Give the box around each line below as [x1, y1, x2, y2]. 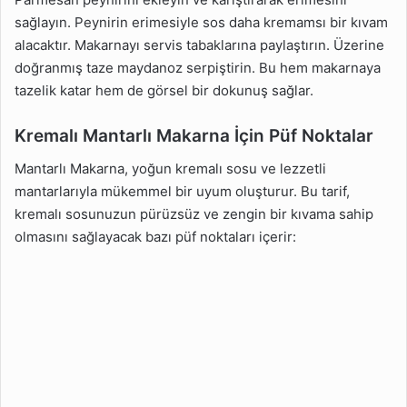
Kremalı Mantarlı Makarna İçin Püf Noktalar [15, 125, 373, 147]
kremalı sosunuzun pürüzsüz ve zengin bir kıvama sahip [15, 204, 373, 223]
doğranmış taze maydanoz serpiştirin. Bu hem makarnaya [15, 59, 381, 77]
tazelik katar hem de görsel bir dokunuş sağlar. [15, 82, 313, 100]
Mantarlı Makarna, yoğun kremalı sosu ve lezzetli [15, 159, 326, 177]
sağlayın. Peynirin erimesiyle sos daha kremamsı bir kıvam [15, 14, 388, 32]
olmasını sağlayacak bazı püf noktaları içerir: [15, 227, 296, 245]
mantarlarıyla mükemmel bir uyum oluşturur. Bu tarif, [15, 182, 350, 200]
